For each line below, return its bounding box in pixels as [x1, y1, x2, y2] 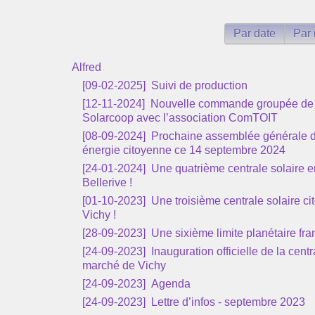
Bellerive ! [82, 176, 132, 188]
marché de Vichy [82, 259, 166, 271]
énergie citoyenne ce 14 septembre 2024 [82, 144, 285, 156]
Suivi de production [148, 79, 247, 91]
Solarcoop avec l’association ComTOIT [82, 112, 278, 124]
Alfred [72, 61, 101, 73]
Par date [233, 27, 276, 39]
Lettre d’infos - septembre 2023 [148, 296, 305, 308]
